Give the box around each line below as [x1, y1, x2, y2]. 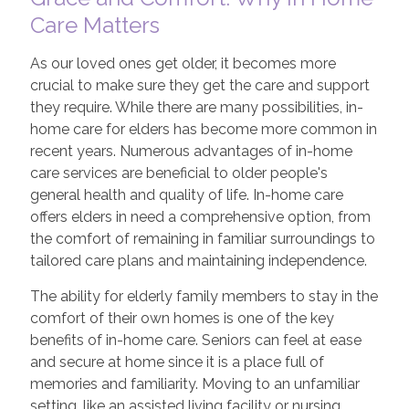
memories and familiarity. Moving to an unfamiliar [29, 375, 360, 393]
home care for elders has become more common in [29, 121, 377, 138]
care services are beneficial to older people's [29, 164, 328, 182]
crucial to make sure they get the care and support [29, 77, 370, 94]
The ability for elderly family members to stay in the [29, 288, 378, 305]
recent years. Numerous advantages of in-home [29, 142, 352, 160]
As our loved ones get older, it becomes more [29, 55, 336, 72]
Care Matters [29, 12, 160, 38]
